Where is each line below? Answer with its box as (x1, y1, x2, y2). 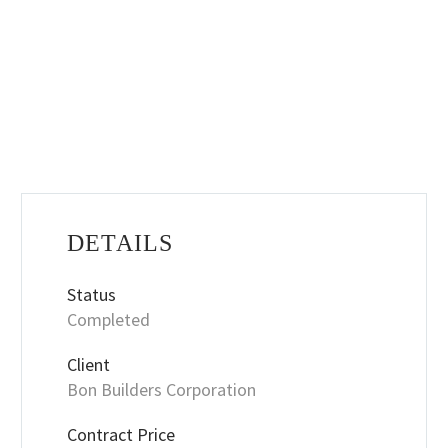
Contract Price (67, 422, 175, 446)
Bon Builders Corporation (67, 377, 256, 401)
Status (67, 283, 116, 306)
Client (67, 352, 110, 376)
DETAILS (67, 230, 174, 256)
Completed (67, 308, 150, 331)
